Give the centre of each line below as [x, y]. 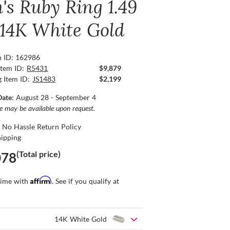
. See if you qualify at [86, 181]
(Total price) [39, 154]
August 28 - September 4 [56, 98]
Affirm [41, 180]
